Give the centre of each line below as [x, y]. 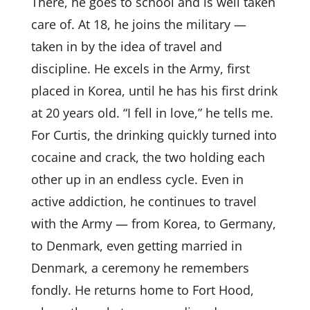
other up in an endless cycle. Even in [137, 179]
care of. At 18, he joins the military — [138, 24]
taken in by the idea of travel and [126, 46]
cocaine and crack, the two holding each [148, 157]
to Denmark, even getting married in [136, 246]
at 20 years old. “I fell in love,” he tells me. [152, 113]
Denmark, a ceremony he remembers [140, 268]
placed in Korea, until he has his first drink [154, 91]
